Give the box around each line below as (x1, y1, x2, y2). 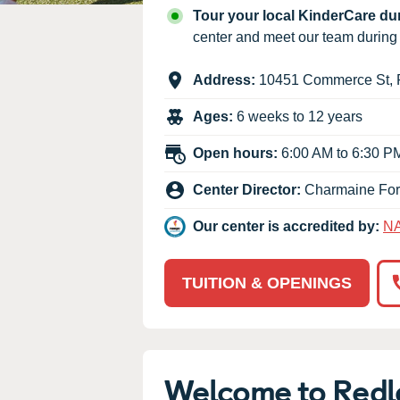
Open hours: (193, 146, 278, 161)
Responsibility (131, 74, 222, 90)
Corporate (131, 58, 196, 74)
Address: (193, 72, 255, 87)
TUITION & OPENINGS (182, 274, 352, 292)
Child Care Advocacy (131, 28, 266, 44)
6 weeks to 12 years (233, 109, 362, 124)
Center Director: (193, 182, 301, 197)
